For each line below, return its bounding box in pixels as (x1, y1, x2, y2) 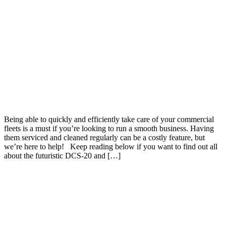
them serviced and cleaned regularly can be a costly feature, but (4, 133, 205, 142)
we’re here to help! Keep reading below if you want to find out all (4, 142, 217, 151)
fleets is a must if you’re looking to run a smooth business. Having (4, 124, 214, 133)
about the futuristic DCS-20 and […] (4, 151, 121, 160)
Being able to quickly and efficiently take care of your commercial (4, 115, 214, 124)
